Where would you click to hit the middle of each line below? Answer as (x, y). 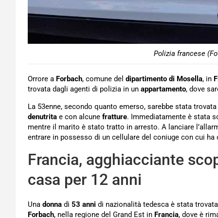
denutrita (42, 117)
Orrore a (42, 79)
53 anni (84, 205)
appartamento (163, 89)
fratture (115, 117)
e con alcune (80, 117)
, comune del (104, 79)
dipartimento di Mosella (164, 79)
